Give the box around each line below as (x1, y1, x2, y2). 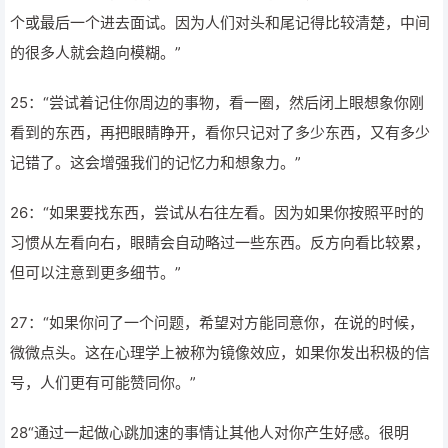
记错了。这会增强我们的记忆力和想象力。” (10, 153, 301, 172)
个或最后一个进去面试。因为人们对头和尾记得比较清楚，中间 (10, 13, 430, 32)
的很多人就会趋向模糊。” (10, 43, 181, 62)
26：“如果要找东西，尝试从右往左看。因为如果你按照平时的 (10, 203, 424, 222)
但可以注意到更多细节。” (10, 263, 181, 282)
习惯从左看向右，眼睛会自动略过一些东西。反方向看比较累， (10, 233, 430, 252)
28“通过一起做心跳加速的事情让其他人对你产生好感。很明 (10, 423, 409, 442)
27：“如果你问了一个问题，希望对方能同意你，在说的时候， (10, 313, 424, 332)
